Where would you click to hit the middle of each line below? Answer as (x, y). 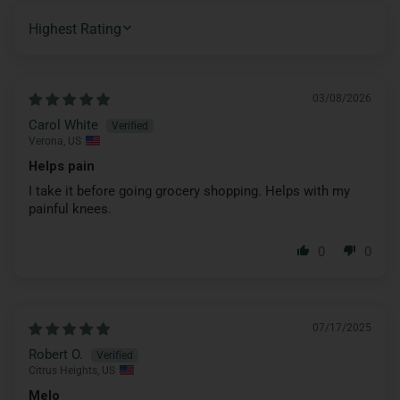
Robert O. (56, 354)
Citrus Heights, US (72, 370)
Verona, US (55, 141)
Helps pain (62, 166)
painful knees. (70, 208)
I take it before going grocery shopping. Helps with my (189, 191)
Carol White (63, 125)
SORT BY (59, 35)
